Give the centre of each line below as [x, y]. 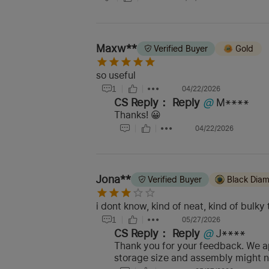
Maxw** [116, 48]
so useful [116, 75]
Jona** [113, 179]
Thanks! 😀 [138, 115]
